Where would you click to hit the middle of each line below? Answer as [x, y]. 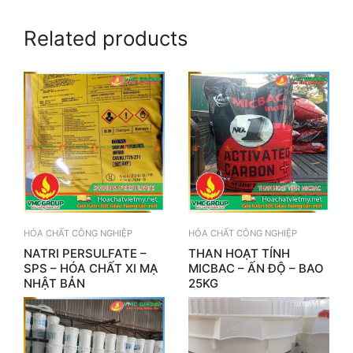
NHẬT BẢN [54, 283]
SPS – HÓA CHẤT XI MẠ [91, 268]
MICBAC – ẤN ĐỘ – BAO [256, 268]
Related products [106, 38]
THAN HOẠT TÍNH [239, 253]
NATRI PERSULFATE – [85, 253]
